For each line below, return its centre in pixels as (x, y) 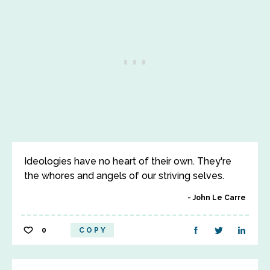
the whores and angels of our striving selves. (124, 176)
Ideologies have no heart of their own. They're (128, 161)
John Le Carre (219, 198)
